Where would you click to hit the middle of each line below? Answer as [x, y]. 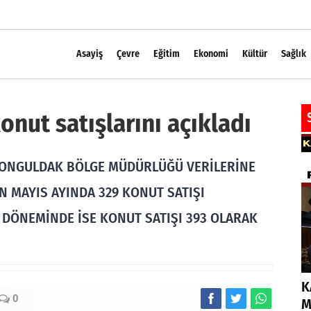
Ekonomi [211, 54]
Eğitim [167, 54]
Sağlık [294, 54]
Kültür [255, 54]
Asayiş [90, 54]
